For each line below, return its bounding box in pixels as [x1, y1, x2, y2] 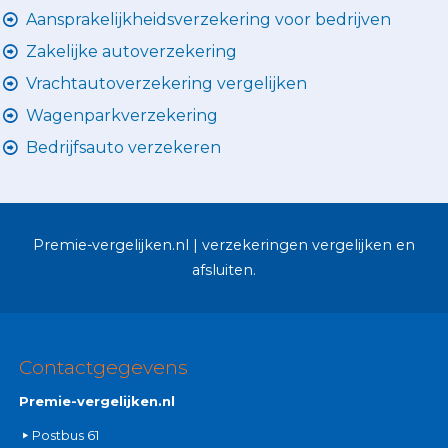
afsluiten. [192, 260, 256, 279]
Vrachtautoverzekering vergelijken [26, 73, 307, 93]
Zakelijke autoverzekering [26, 41, 237, 61]
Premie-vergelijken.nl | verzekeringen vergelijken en [33, 235, 415, 254]
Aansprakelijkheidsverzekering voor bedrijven [26, 9, 391, 29]
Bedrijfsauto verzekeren [26, 137, 221, 157]
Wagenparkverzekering [26, 105, 218, 125]
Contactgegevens [19, 355, 188, 379]
